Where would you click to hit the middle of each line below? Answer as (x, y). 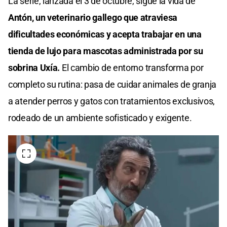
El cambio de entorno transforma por (133, 67)
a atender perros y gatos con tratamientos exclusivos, (112, 101)
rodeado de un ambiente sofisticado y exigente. (100, 118)
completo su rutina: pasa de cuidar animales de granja (112, 84)
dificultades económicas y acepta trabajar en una (105, 34)
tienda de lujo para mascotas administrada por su (106, 51)
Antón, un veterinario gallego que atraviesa (93, 17)
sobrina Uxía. (35, 67)
